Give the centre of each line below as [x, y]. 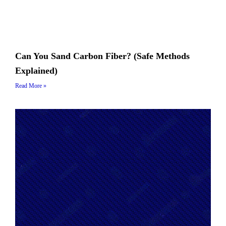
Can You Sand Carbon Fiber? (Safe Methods [102, 56]
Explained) [36, 70]
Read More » [31, 86]
